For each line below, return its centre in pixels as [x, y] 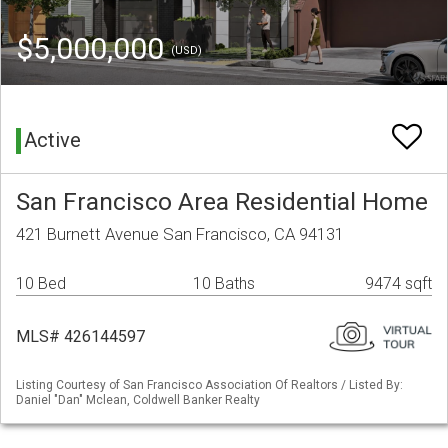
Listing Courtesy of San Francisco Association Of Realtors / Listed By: [209, 385]
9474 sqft [398, 284]
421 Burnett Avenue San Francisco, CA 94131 [180, 234]
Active [52, 140]
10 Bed [41, 284]
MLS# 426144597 [80, 337]
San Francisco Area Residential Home [222, 202]
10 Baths [223, 284]
